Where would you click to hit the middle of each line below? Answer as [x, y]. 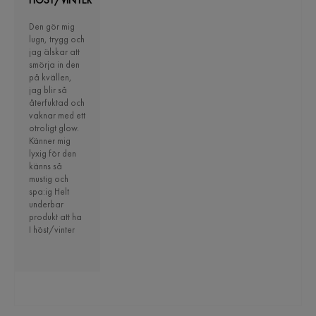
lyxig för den [53, 154]
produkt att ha [55, 217]
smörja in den [54, 65]
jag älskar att [54, 52]
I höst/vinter [52, 230]
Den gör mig [52, 27]
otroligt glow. [54, 128]
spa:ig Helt [49, 192]
